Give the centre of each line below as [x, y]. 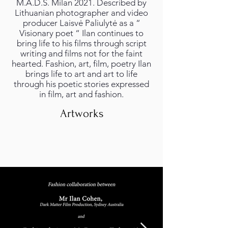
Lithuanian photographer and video [81, 13]
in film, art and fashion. [81, 94]
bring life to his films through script [81, 43]
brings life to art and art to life [81, 74]
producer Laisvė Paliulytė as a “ [81, 23]
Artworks [81, 113]
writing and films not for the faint [81, 53]
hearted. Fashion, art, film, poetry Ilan [81, 64]
